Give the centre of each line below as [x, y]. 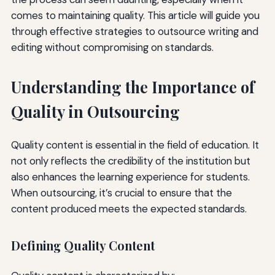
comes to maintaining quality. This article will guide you [135, 16]
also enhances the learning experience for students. [130, 177]
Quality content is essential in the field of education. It [135, 145]
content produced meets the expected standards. [129, 209]
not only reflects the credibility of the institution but [130, 161]
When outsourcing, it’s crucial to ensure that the [121, 193]
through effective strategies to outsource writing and [134, 32]
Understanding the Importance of [133, 87]
